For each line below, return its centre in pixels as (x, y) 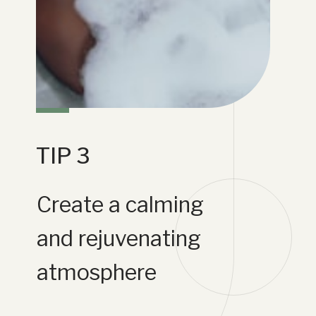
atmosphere (97, 272)
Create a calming (121, 204)
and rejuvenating (119, 238)
